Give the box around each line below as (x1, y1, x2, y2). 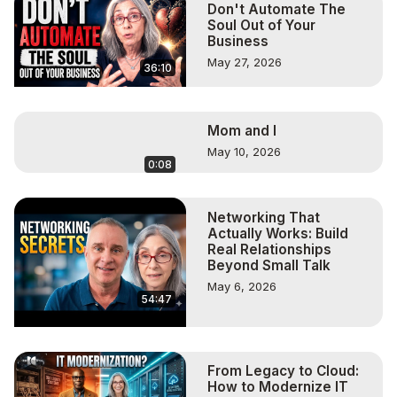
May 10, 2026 (207, 144, 281, 160)
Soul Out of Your (207, 17, 315, 35)
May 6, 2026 (207, 278, 276, 293)
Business (207, 33, 269, 51)
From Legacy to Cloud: (207, 362, 359, 380)
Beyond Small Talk (207, 256, 331, 274)
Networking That (207, 208, 320, 226)
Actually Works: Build (207, 224, 348, 242)
